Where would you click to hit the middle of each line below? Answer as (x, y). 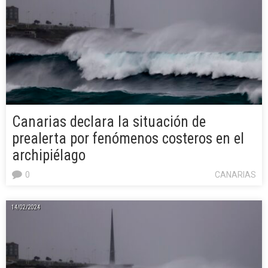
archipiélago (49, 155)
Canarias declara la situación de (109, 121)
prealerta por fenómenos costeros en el (128, 138)
